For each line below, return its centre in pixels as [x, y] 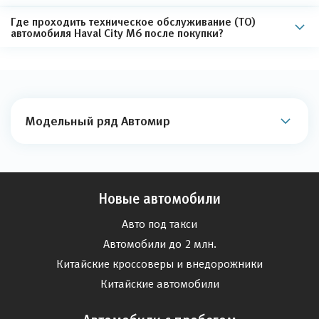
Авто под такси [159, 224]
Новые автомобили [159, 199]
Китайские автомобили [159, 284]
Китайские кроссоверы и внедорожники [159, 264]
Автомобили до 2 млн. [159, 244]
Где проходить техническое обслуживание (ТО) [133, 21]
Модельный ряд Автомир [98, 121]
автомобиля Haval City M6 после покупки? [117, 33]
